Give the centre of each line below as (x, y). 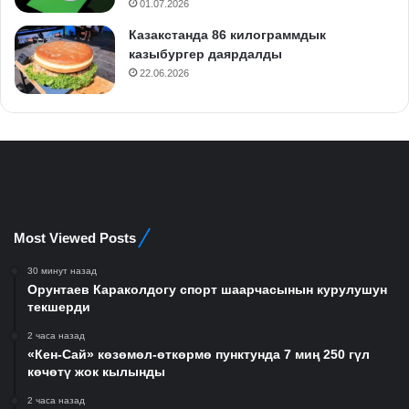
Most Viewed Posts (75, 237)
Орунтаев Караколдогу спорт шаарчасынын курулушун (207, 289)
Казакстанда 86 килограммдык (227, 34)
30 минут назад (62, 270)
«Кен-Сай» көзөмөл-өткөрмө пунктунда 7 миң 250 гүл (199, 354)
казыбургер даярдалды (205, 53)
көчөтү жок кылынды (96, 371)
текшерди (59, 306)
